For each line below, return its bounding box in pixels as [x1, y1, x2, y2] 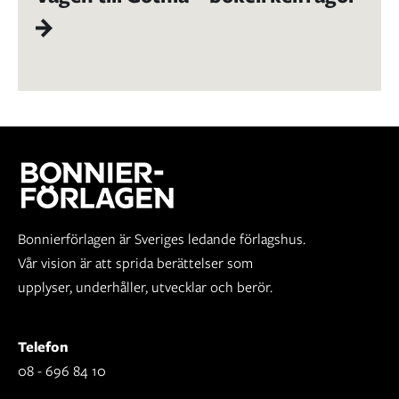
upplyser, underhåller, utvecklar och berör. [18, 276, 273, 297]
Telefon [18, 336, 69, 357]
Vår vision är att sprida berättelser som [18, 252, 253, 273]
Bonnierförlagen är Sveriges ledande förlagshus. [18, 228, 305, 249]
